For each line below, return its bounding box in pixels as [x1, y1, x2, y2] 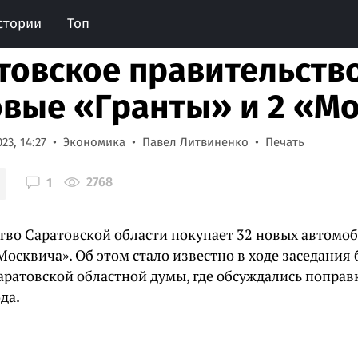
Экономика [63, 135, 125, 149]
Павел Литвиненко [142, 135, 249, 149]
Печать [265, 135, 304, 149]
